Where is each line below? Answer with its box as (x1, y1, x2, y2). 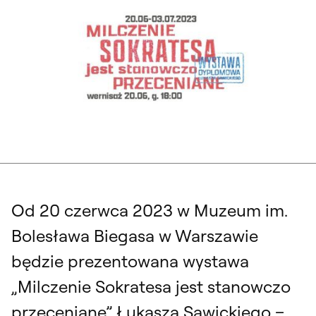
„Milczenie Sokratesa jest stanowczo (11, 275, 291, 297)
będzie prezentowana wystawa (11, 250, 249, 272)
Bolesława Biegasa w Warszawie (11, 224, 258, 246)
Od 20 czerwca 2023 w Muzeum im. (11, 199, 287, 221)
